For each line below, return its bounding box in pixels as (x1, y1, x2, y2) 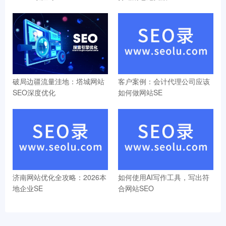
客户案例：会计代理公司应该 (118, 76, 210, 87)
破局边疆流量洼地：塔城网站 (13, 76, 104, 87)
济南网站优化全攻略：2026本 (13, 172, 106, 183)
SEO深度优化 (13, 87, 55, 98)
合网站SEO (118, 183, 154, 194)
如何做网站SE (118, 87, 162, 98)
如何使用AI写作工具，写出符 (118, 172, 209, 183)
